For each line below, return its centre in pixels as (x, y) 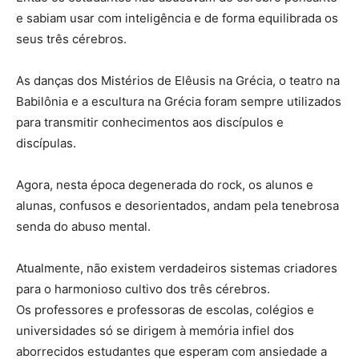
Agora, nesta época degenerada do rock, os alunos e (165, 184)
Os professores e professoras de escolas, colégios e (165, 309)
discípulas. (46, 143)
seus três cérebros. (71, 38)
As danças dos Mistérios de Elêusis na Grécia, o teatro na (178, 80)
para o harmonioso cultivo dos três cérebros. (143, 288)
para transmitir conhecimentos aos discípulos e (150, 122)
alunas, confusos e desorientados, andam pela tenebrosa (177, 205)
